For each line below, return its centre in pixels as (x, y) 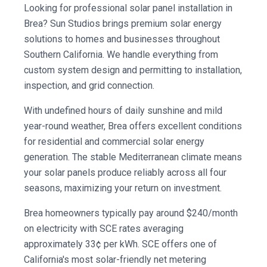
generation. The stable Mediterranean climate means (133, 157)
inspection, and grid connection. (89, 86)
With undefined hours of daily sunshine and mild (123, 111)
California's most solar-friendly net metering (115, 260)
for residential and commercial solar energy (114, 142)
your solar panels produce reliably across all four (125, 173)
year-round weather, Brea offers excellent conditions (133, 126)
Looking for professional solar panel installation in (128, 8)
